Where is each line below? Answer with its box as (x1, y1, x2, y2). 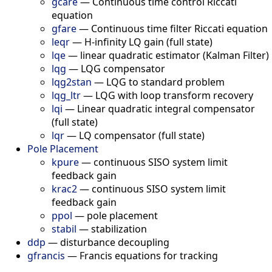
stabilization (91, 222, 147, 236)
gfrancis (27, 248, 65, 262)
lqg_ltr (52, 88, 81, 102)
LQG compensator (81, 61, 165, 75)
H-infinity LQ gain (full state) (84, 35, 212, 49)
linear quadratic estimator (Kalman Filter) (80, 48, 269, 62)
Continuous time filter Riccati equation (91, 21, 268, 35)
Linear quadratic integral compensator (77, 101, 255, 115)
